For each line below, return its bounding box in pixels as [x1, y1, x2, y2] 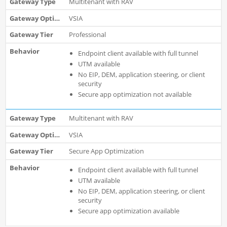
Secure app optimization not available [78, 90, 192, 99]
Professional [68, 30, 106, 40]
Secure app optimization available [78, 206, 179, 216]
